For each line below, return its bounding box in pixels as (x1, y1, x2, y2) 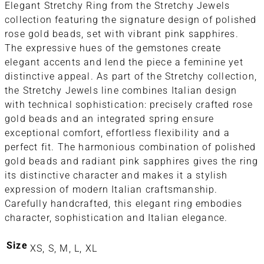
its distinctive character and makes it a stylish (5, 170, 228, 181)
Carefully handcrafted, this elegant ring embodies (5, 198, 242, 210)
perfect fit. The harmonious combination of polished (5, 141, 256, 153)
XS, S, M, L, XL (30, 242, 97, 254)
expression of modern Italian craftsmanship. (5, 184, 218, 196)
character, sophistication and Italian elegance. (5, 212, 228, 224)
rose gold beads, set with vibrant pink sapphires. (5, 28, 239, 40)
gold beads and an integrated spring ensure (5, 113, 214, 125)
